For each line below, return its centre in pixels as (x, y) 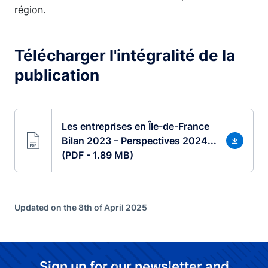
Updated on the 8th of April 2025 (81, 207)
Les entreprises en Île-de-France (135, 126)
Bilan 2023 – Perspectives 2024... (139, 141)
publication (57, 75)
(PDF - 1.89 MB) (97, 155)
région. (30, 10)
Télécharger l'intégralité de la (125, 55)
